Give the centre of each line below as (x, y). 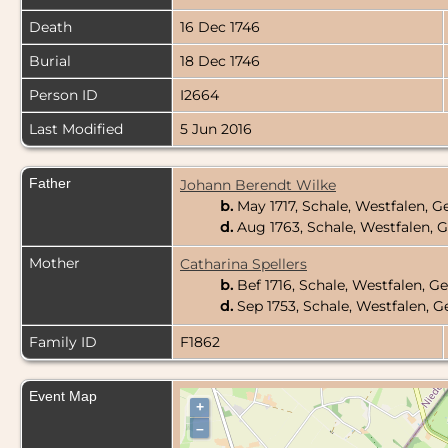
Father (50, 183)
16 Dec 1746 (222, 27)
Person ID (63, 95)
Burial (50, 61)
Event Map (63, 396)
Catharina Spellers (243, 264)
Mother (54, 263)
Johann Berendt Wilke (258, 185)
